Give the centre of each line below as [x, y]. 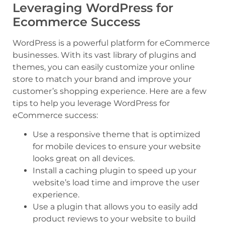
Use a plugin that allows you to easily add [115, 207]
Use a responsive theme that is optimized [117, 135]
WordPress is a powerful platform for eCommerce [111, 43]
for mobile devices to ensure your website [117, 147]
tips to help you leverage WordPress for [91, 103]
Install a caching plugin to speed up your [115, 171]
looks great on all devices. [84, 159]
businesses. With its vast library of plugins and [104, 55]
